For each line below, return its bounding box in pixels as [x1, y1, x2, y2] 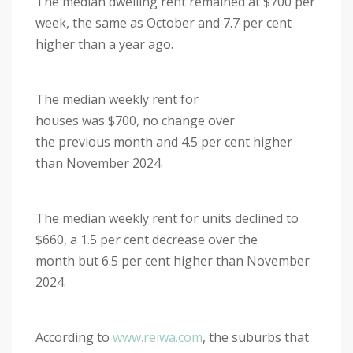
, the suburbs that [203, 329, 309, 347]
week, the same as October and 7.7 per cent [35, 14, 292, 32]
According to [35, 329, 113, 347]
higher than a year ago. [35, 35, 176, 54]
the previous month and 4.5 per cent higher [35, 133, 292, 151]
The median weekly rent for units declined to [35, 210, 299, 228]
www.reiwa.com [113, 329, 203, 347]
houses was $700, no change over [35, 112, 235, 130]
